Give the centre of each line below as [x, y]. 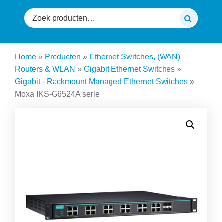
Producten [63, 56]
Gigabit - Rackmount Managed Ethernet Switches [101, 81]
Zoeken [37, 14]
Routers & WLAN [45, 69]
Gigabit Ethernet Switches [129, 69]
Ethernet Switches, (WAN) [135, 56]
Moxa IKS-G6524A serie [57, 94]
